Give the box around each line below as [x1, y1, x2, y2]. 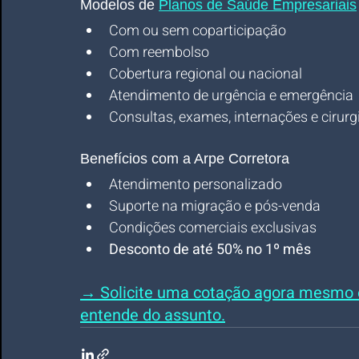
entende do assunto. [80, 304, 225, 327]
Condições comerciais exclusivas [109, 217, 317, 239]
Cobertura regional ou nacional [109, 63, 302, 85]
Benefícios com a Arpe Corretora [80, 151, 289, 167]
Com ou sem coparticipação [109, 20, 286, 42]
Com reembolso [109, 42, 209, 63]
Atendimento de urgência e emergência [109, 85, 353, 107]
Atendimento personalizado [109, 174, 282, 196]
